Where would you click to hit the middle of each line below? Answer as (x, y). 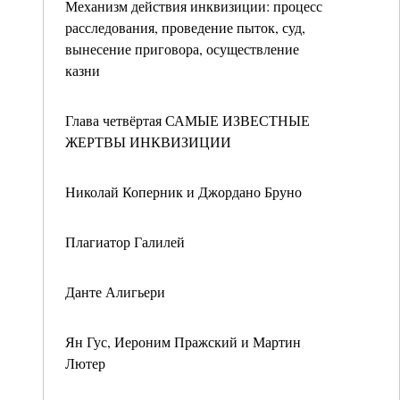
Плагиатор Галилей (125, 242)
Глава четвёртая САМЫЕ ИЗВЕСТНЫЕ (187, 120)
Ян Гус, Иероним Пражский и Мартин (183, 342)
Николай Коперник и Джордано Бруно (183, 192)
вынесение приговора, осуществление (182, 49)
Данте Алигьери (115, 292)
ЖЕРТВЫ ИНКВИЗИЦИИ (148, 142)
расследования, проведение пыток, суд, (185, 27)
